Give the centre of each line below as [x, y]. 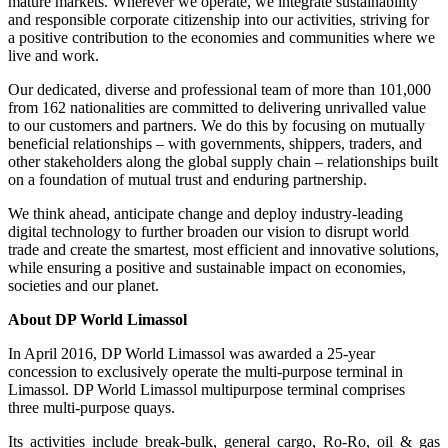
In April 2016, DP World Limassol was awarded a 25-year [191, 353]
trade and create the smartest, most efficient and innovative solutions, [223, 249]
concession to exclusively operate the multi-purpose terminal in [205, 371]
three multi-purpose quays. [91, 407]
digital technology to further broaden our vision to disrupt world [208, 231]
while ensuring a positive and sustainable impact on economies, [207, 267]
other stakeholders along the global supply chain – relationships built [223, 161]
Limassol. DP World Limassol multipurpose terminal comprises [206, 389]
